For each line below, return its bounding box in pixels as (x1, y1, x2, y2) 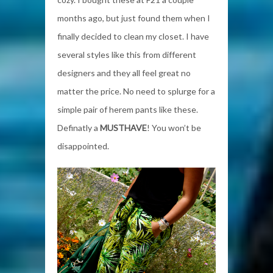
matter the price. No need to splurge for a (57, 85, 215, 96)
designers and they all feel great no (57, 67, 191, 78)
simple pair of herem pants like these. (57, 104, 198, 115)
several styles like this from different (57, 49, 196, 60)
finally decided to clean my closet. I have (57, 30, 209, 41)
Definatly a (57, 122, 100, 133)
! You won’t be (147, 122, 201, 133)
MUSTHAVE (100, 122, 147, 133)
